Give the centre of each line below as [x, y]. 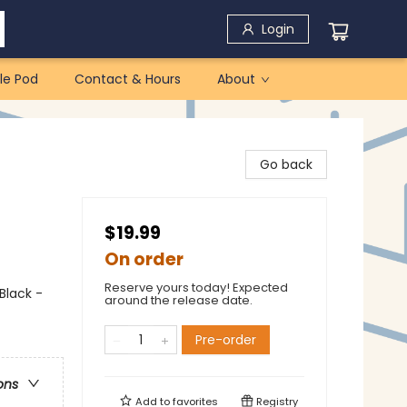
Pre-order [226, 340]
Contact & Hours [128, 79]
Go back [286, 164]
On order [144, 259]
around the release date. [179, 300]
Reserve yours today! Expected [196, 288]
